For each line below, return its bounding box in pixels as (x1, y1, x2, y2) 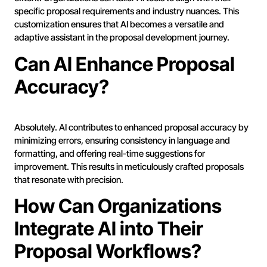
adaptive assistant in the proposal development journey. (14, 32, 229, 44)
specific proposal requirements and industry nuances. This (14, 5, 239, 17)
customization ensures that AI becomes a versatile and (14, 18, 224, 30)
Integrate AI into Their (14, 217, 203, 241)
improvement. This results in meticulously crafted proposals (14, 160, 244, 172)
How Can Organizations (14, 194, 222, 218)
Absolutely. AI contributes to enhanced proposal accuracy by (14, 121, 249, 133)
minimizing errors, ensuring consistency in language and (14, 134, 230, 146)
